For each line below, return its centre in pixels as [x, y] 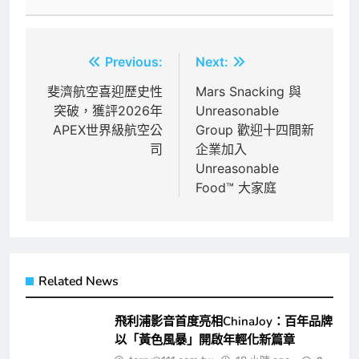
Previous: [134, 62]
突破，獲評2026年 [108, 111]
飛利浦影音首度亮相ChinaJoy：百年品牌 [224, 322]
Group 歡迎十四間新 [255, 130]
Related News [79, 282]
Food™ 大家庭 [236, 188]
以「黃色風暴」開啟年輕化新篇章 [205, 340]
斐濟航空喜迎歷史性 [105, 92]
